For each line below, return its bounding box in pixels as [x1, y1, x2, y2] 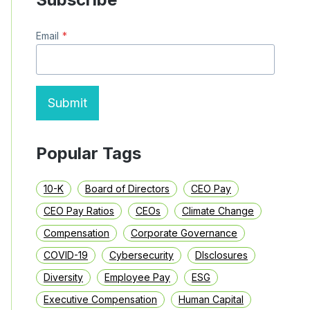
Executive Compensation [44, 293, 157, 305]
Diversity [44, 271, 83, 283]
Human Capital [179, 293, 244, 305]
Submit [48, 95, 87, 110]
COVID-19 [44, 248, 88, 261]
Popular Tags [36, 143, 141, 163]
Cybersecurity [109, 248, 174, 261]
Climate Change [182, 204, 254, 217]
